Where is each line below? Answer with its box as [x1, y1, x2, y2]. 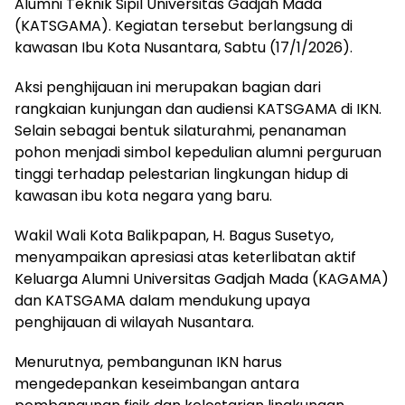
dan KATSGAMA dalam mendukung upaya [14, 289, 310, 311]
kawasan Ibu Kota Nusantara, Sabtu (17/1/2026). [14, 36, 353, 58]
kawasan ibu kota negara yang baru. [14, 184, 272, 206]
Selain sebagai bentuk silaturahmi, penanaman [14, 119, 346, 141]
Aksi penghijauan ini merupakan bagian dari [14, 76, 321, 98]
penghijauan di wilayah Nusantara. [14, 311, 254, 333]
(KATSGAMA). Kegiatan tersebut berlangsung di [14, 14, 353, 36]
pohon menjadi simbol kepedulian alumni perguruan [14, 141, 381, 163]
